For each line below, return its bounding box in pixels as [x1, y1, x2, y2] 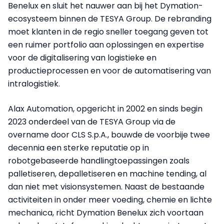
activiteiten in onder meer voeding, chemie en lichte [8, 194, 212, 206]
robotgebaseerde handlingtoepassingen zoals [8, 155, 189, 167]
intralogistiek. [8, 78, 60, 90]
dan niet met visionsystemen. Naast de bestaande [8, 181, 204, 193]
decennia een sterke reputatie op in [8, 142, 149, 154]
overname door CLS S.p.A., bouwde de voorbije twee [8, 129, 210, 141]
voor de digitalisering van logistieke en [8, 52, 156, 64]
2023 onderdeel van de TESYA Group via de [8, 116, 175, 128]
